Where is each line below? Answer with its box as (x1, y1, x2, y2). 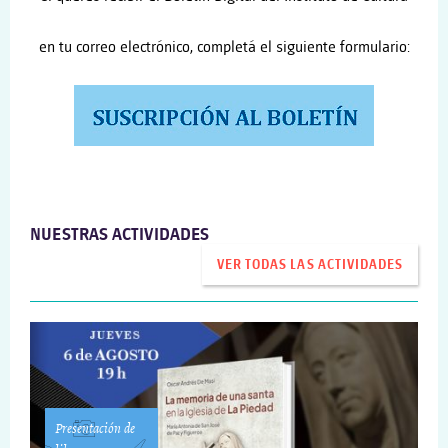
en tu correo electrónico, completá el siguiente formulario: (38, 38, 410, 56)
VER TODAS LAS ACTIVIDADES (217, 257, 403, 272)
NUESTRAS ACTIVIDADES (30, 226, 210, 245)
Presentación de (55, 418, 135, 438)
